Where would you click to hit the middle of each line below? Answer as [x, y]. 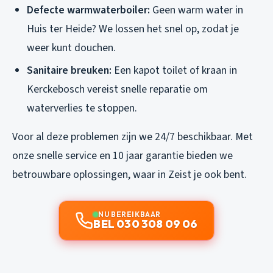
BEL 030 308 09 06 [146, 224]
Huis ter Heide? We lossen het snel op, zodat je [133, 29]
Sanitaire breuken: [69, 70]
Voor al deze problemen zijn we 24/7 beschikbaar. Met [133, 136]
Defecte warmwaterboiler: [88, 10]
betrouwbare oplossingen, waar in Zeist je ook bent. [129, 174]
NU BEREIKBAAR [129, 214]
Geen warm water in [197, 10]
